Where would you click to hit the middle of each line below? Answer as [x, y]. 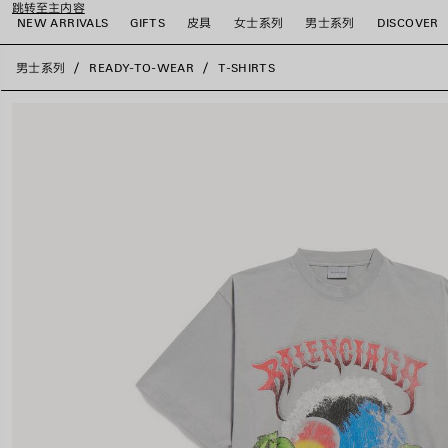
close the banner [28, 63]
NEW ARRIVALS [63, 22]
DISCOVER [407, 22]
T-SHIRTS [247, 67]
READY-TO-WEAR [142, 67]
